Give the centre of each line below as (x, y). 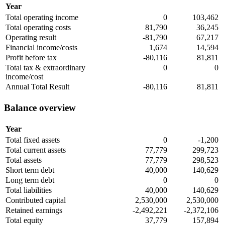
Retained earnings (34, 210)
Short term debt (30, 170)
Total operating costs (38, 28)
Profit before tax (31, 58)
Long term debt (30, 180)
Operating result (31, 38)
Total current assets (36, 150)
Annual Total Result (37, 87)
